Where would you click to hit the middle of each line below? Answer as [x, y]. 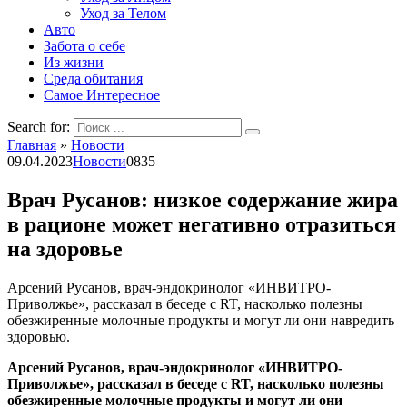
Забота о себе [84, 46]
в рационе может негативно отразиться [202, 224]
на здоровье [65, 248]
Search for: [39, 127]
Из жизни [74, 62]
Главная [32, 145]
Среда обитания [93, 79]
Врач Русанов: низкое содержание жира [203, 199]
